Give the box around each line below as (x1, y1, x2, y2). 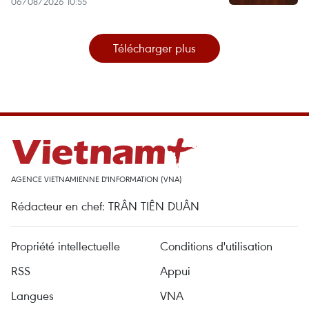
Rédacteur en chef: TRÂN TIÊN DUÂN (11, 198, 199, 215)
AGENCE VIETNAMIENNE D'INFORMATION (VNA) (11, 174, 182, 185)
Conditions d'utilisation (160, 238, 272, 255)
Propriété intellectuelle (11, 238, 120, 255)
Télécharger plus (113, 40, 196, 57)
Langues (11, 288, 54, 304)
